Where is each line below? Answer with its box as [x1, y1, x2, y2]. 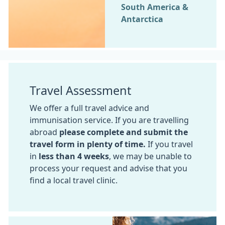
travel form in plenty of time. [30, 140, 146, 148]
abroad [30, 128, 59, 136]
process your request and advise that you [30, 164, 187, 172]
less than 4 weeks [39, 152, 109, 160]
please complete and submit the [59, 128, 188, 136]
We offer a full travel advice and [30, 103, 149, 112]
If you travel [146, 140, 193, 148]
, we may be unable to [109, 152, 192, 160]
